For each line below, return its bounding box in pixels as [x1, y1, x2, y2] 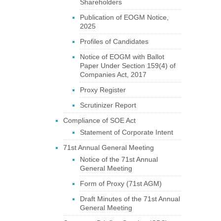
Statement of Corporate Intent [79, 128, 173, 136]
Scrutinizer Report [79, 101, 136, 109]
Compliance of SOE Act [63, 116, 136, 124]
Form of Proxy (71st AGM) [79, 180, 162, 187]
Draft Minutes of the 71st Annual [79, 195, 180, 203]
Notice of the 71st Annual [79, 155, 158, 163]
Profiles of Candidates [79, 37, 148, 45]
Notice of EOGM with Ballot [79, 53, 164, 61]
